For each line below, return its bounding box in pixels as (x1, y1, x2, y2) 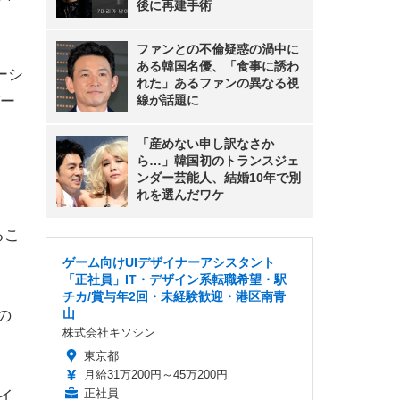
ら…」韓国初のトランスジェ (137, 154, 299, 168)
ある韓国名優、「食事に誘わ (137, 59, 299, 73)
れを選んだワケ (137, 187, 224, 202)
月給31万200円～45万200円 (84, 368, 228, 381)
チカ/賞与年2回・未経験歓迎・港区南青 (62, 289, 286, 304)
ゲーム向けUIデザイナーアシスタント (62, 255, 275, 270)
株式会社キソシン (62, 326, 155, 339)
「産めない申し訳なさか (137, 137, 274, 151)
